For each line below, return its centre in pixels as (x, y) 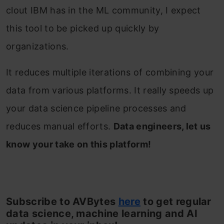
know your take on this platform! (79, 144)
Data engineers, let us (162, 126)
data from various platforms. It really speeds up (110, 90)
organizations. (37, 46)
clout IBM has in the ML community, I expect (103, 10)
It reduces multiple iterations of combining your (110, 72)
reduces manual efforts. (60, 126)
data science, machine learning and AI (102, 213)
